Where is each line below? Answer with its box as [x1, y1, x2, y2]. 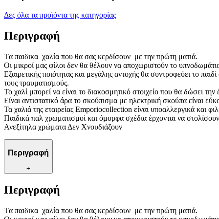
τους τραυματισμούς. [4, 78, 69, 87]
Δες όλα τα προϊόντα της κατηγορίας [4, 11, 116, 20]
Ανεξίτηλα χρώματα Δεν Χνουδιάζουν [4, 122, 122, 131]
